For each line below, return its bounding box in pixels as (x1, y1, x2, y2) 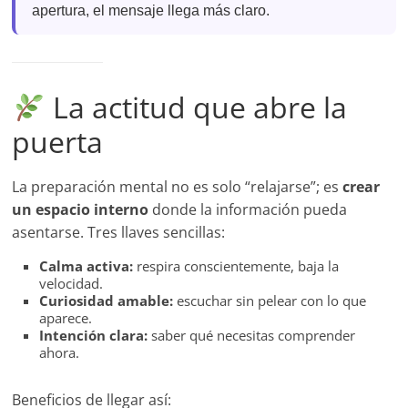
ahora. (39, 343, 80, 362)
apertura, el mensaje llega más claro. (32, 3, 270, 19)
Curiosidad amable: (39, 291, 174, 311)
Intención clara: (39, 326, 148, 345)
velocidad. (39, 274, 104, 293)
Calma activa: (39, 257, 134, 276)
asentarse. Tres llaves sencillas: (12, 222, 226, 243)
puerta (12, 122, 104, 162)
